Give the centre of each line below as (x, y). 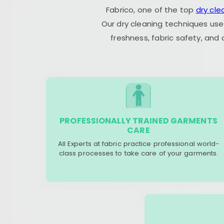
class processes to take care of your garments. (138, 153)
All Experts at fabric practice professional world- (138, 144)
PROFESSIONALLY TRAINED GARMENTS (138, 121)
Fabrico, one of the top (151, 10)
